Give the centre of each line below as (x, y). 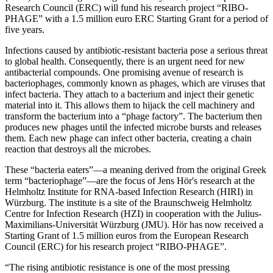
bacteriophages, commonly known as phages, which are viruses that (135, 83)
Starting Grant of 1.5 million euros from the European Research (127, 235)
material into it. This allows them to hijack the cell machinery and (130, 105)
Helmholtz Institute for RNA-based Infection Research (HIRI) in (129, 191)
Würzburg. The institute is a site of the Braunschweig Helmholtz (128, 202)
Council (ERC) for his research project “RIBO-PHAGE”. (116, 246)
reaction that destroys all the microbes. (78, 149)
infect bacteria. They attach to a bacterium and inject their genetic (129, 94)
